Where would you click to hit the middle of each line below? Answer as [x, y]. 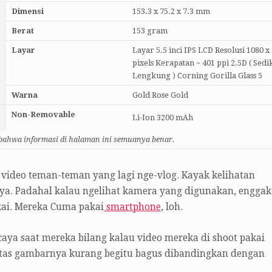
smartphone [132, 207]
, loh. [172, 207]
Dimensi [27, 12]
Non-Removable [43, 115]
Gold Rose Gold [160, 95]
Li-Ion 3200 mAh [162, 118]
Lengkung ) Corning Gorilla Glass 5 [197, 76]
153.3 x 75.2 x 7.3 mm [171, 12]
